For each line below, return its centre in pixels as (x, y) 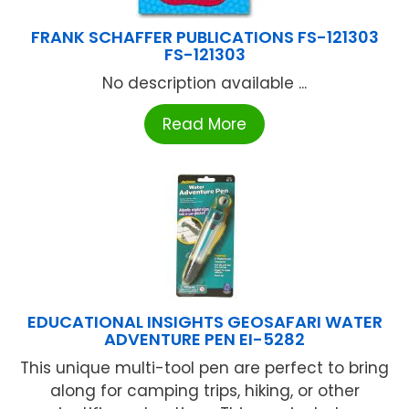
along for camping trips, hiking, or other (204, 391)
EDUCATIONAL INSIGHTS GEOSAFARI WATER (204, 322)
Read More (204, 125)
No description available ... (204, 84)
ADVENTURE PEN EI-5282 (204, 340)
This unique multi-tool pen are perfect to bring (204, 368)
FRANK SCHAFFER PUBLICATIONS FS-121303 (204, 37)
